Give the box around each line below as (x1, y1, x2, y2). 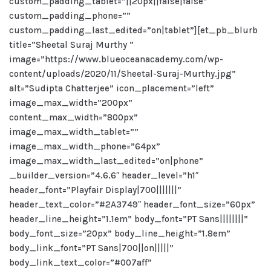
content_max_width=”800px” (9, 112, 138, 123)
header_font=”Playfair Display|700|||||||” (9, 184, 181, 195)
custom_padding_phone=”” (9, 10, 131, 21)
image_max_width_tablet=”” (9, 126, 139, 137)
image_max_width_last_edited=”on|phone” (9, 155, 203, 166)
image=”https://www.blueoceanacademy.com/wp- (9, 54, 223, 65)
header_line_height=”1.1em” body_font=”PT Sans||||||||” (9, 214, 248, 224)
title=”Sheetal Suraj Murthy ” (9, 39, 134, 50)
